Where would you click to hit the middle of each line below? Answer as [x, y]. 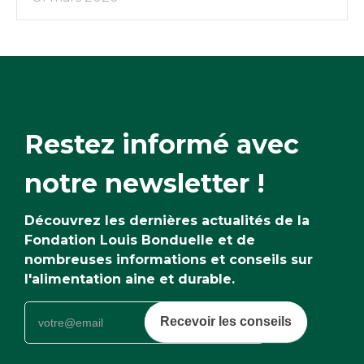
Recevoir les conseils [226, 321]
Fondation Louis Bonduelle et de [140, 240]
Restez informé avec [162, 144]
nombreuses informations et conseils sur [169, 259]
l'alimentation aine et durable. [130, 279]
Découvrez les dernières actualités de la [167, 220]
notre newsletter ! [145, 183]
